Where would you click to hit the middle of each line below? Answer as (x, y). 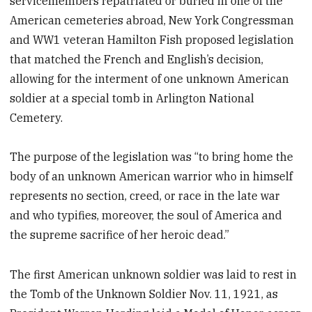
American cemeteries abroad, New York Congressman (152, 20)
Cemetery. (37, 117)
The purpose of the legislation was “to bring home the (152, 157)
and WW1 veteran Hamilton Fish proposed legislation (152, 39)
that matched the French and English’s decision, (137, 59)
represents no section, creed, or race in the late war (145, 196)
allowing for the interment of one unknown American (150, 78)
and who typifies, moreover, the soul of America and (146, 216)
